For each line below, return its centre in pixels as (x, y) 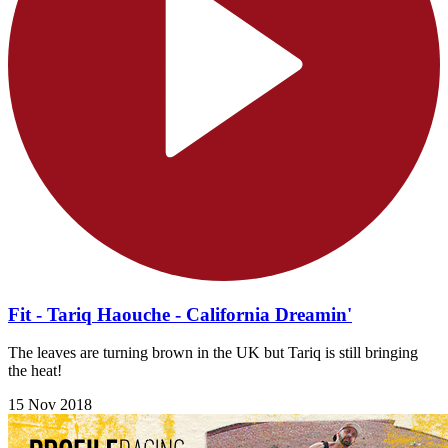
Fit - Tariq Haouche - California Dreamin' (180, 314)
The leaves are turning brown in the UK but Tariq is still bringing (213, 353)
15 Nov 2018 (50, 405)
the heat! (35, 371)
